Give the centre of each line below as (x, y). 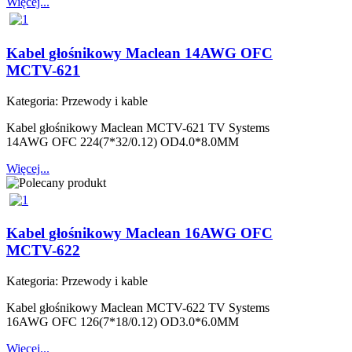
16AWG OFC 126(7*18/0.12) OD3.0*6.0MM (123, 322)
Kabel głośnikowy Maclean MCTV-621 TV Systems (138, 127)
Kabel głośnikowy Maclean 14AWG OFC (139, 53)
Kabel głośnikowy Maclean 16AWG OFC (139, 233)
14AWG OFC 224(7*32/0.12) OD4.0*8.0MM (123, 141)
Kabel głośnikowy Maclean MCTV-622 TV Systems (138, 308)
